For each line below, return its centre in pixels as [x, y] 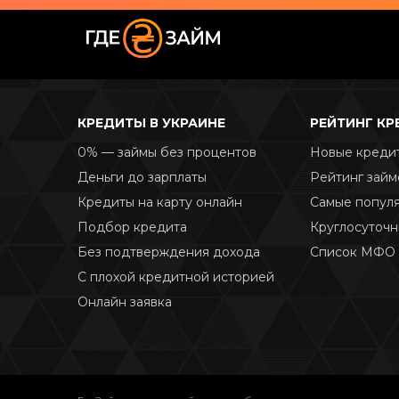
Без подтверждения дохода [169, 252]
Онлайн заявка [125, 302]
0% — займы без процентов [167, 153]
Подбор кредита [132, 228]
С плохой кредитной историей [176, 277]
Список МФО [353, 252]
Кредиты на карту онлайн [160, 203]
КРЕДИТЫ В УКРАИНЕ [151, 123]
